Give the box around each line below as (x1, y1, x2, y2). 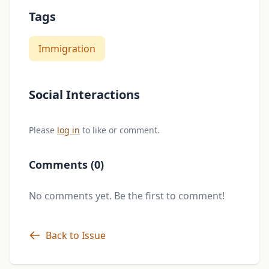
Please (29, 124, 57, 136)
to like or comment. (80, 124, 160, 136)
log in (57, 124, 80, 136)
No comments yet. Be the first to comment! (29, 189, 225, 203)
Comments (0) (29, 157, 104, 172)
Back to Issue (46, 229, 106, 243)
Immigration (38, 42, 95, 56)
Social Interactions (29, 86, 140, 103)
